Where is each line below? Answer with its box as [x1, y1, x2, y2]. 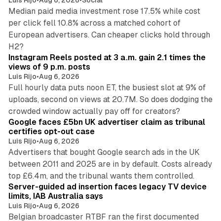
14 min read [169, 37, 203, 45]
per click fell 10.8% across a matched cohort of [8, 18, 181, 28]
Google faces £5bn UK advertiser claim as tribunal [8, 117, 205, 127]
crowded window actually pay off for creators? [8, 107, 180, 116]
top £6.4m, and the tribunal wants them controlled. [8, 171, 194, 181]
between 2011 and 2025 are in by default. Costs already [8, 159, 212, 169]
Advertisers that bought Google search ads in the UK [8, 147, 200, 157]
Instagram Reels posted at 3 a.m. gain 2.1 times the [8, 53, 206, 63]
